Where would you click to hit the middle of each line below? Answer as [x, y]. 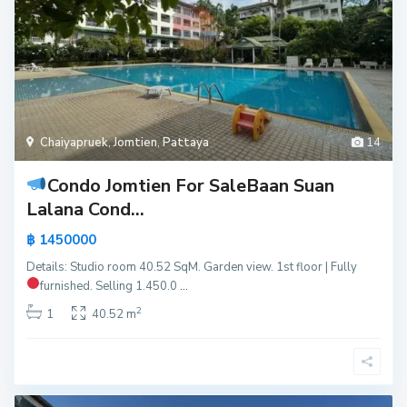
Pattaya [186, 143]
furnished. [67, 287]
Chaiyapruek [74, 143]
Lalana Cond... [86, 210]
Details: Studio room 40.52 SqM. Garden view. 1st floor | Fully [192, 268]
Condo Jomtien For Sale [146, 186]
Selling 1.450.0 [137, 287]
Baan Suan [290, 186]
